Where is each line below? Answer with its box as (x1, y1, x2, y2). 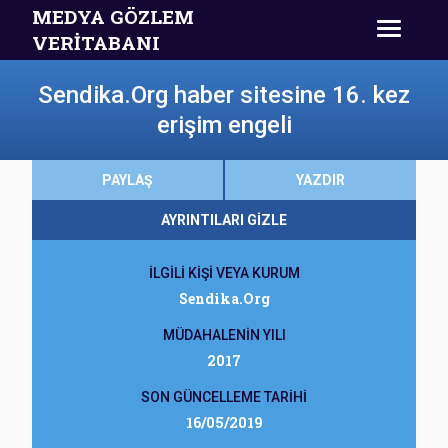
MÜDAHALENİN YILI (162, 327, 286, 343)
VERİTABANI (32, 30, 160, 55)
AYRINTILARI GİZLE (161, 212, 287, 228)
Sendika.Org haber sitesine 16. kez (38, 81, 410, 109)
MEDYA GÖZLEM (32, 4, 194, 29)
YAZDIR (296, 172, 345, 188)
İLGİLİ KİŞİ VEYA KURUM (148, 265, 300, 281)
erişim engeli (156, 111, 292, 139)
